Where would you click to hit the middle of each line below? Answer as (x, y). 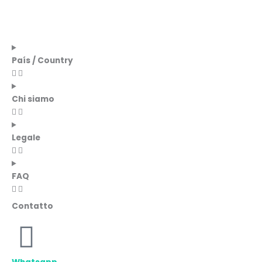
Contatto (32, 206)
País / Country (42, 61)
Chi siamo (33, 99)
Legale (26, 138)
